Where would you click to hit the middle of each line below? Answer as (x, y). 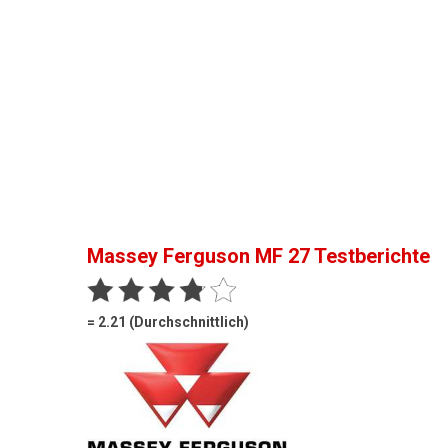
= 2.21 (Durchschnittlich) (168, 322)
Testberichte (370, 256)
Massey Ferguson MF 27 (198, 256)
